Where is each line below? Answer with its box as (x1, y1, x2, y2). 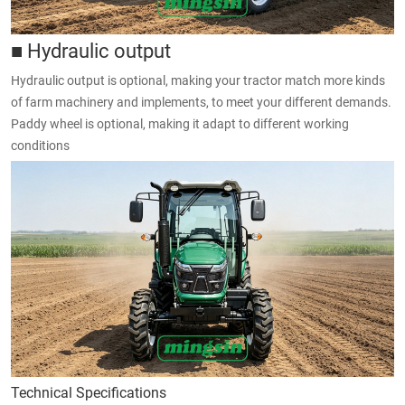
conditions (11, 137, 70, 155)
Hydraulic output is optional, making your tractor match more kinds (11, 71, 385, 89)
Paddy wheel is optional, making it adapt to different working (11, 115, 349, 133)
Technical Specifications (11, 381, 166, 401)
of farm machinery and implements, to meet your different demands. (11, 93, 391, 111)
